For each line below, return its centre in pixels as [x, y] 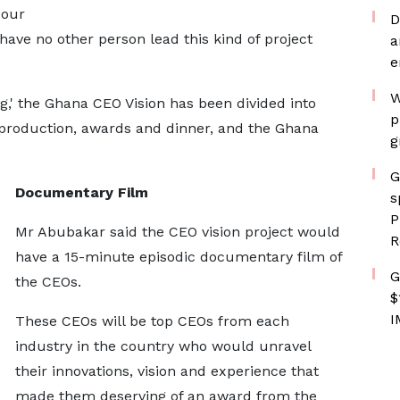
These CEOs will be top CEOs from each [152, 321]
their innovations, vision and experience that [167, 371]
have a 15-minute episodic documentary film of [178, 257]
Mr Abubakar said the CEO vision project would [177, 232]
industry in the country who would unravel [162, 346]
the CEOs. [48, 282]
